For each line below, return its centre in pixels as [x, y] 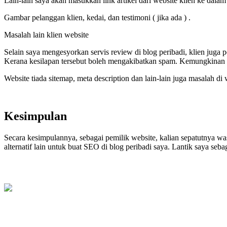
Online [15, 206]
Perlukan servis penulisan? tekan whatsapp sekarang [87, 215]
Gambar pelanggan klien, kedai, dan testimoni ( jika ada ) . [97, 17]
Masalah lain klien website [46, 34]
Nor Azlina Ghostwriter [42, 197]
